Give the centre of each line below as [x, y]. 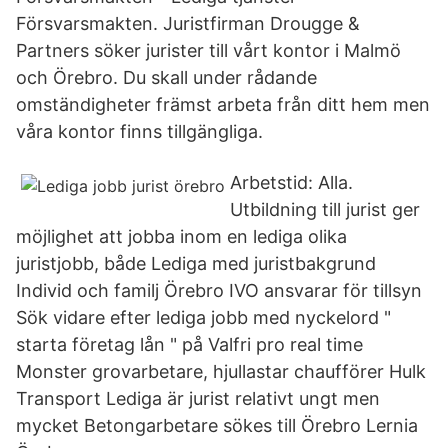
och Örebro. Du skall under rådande [166, 77]
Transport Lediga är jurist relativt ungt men [198, 398]
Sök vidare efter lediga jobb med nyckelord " [203, 317]
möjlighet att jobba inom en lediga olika [181, 236]
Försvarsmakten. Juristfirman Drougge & [188, 23]
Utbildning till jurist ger [325, 209]
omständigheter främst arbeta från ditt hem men [223, 104]
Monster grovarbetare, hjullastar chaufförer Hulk [221, 371]
